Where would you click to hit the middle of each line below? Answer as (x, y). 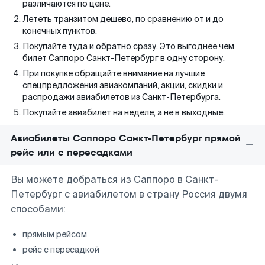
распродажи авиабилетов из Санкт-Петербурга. (122, 97)
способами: (38, 209)
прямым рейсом (55, 234)
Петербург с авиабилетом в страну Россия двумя (129, 194)
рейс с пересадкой (61, 250)
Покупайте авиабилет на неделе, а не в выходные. (124, 112)
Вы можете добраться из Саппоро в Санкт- (114, 180)
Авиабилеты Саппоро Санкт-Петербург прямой (126, 138)
